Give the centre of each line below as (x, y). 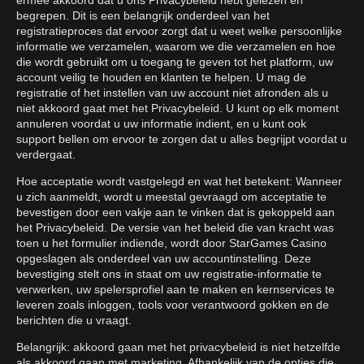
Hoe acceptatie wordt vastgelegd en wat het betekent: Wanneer (179, 182)
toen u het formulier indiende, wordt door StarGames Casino (171, 243)
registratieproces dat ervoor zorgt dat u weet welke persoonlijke (179, 31)
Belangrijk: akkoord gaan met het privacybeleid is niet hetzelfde (178, 347)
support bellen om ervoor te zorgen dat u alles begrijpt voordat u (182, 139)
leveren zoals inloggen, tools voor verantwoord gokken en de (173, 305)
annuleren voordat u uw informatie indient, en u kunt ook (161, 124)
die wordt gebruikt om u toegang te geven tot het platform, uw (175, 62)
